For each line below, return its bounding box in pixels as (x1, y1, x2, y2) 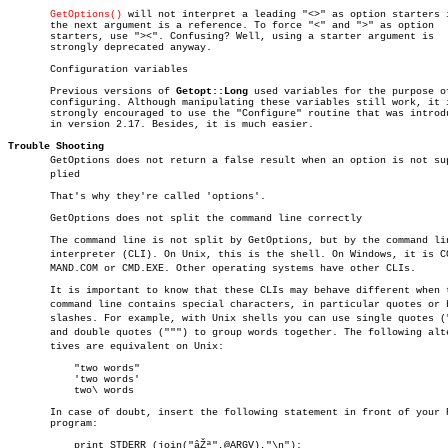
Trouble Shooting (8, 141, 104, 152)
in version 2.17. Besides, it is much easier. (8, 119, 314, 130)
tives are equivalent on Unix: (8, 341, 224, 352)
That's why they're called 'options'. (8, 191, 266, 202)
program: (8, 418, 98, 429)
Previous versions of (8, 86, 176, 97)
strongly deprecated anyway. (8, 42, 212, 53)
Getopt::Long (176, 86, 248, 97)
